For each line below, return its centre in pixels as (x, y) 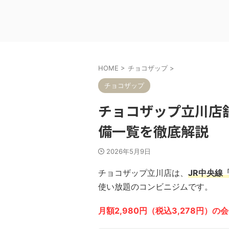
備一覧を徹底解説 (153, 131)
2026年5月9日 (129, 151)
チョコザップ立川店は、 (143, 173)
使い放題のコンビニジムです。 (155, 187)
